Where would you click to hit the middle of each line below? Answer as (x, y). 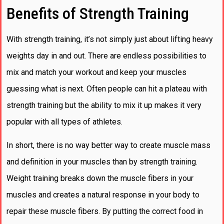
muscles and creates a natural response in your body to (103, 195)
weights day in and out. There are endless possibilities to (106, 55)
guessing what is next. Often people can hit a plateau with (107, 88)
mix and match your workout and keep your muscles (96, 72)
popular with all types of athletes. (64, 121)
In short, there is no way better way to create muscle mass (108, 145)
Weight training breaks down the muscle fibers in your (100, 178)
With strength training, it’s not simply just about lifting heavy (110, 39)
